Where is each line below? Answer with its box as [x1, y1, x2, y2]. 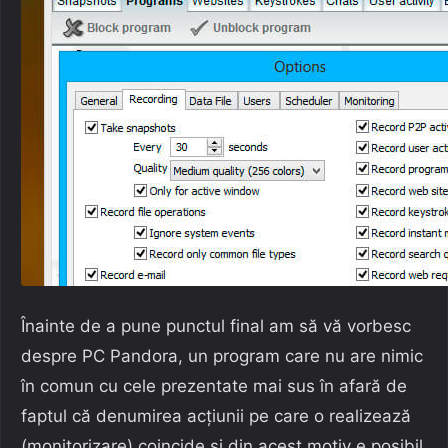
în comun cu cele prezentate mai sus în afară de [21, 375, 407, 396]
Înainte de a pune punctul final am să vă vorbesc [21, 315, 411, 336]
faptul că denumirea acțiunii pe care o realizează [21, 405, 411, 426]
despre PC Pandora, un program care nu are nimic [21, 345, 423, 366]
